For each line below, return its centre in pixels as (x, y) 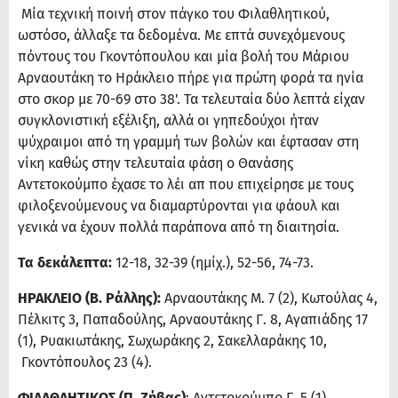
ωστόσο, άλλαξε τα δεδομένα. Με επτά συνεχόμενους (181, 36)
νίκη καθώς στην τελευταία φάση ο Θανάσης (155, 163)
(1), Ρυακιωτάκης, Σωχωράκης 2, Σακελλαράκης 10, (172, 341)
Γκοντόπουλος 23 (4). (85, 362)
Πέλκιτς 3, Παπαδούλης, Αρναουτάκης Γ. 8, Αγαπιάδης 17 (193, 320)
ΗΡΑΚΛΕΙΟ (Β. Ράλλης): (91, 298)
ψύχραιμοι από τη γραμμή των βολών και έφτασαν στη (188, 142)
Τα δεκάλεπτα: (65, 263)
